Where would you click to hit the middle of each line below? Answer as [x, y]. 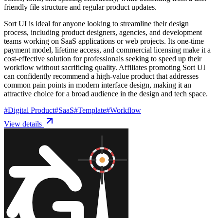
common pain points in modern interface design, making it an [98, 85]
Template [92, 110]
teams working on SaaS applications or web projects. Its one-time [104, 41]
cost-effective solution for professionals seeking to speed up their [103, 58]
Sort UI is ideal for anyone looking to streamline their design [96, 23]
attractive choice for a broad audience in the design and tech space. [106, 93]
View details [24, 124]
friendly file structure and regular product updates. [80, 7]
